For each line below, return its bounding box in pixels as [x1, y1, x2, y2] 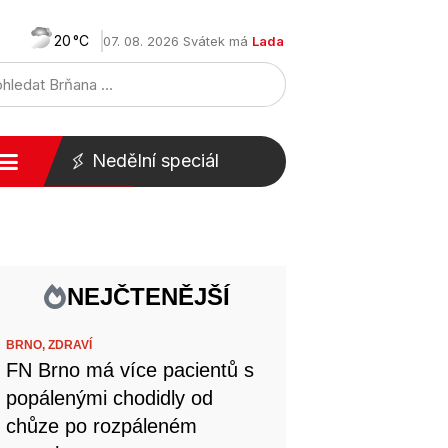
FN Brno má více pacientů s [6, 359, 255, 381]
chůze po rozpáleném [6, 415, 198, 437]
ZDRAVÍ [48, 338, 93, 352]
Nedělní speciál [91, 150, 219, 171]
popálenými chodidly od [6, 387, 214, 409]
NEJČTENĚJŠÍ [67, 283, 231, 310]
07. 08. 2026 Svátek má [103, 33, 252, 49]
